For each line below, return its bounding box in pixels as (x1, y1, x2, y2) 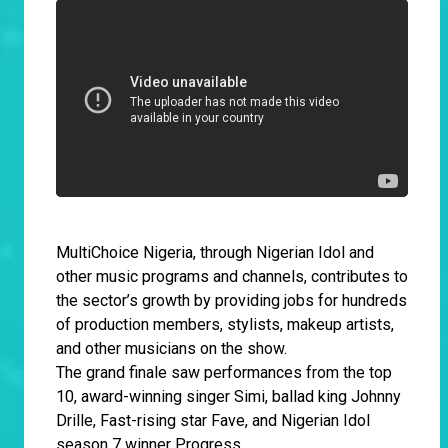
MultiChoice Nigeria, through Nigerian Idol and (56, 243, 374, 263)
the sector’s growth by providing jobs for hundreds (56, 291, 407, 311)
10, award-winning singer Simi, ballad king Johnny (56, 387, 401, 407)
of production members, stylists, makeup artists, (56, 315, 394, 335)
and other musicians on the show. (56, 339, 291, 359)
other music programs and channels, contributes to (56, 267, 408, 287)
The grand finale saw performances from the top (56, 363, 392, 383)
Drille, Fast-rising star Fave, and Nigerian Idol (56, 411, 370, 431)
